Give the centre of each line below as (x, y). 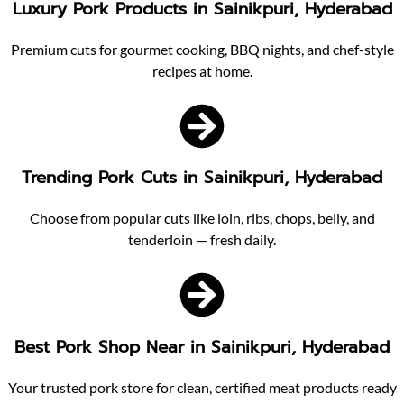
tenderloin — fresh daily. (202, 240)
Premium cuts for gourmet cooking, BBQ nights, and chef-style (202, 49)
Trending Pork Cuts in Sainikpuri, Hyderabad (202, 178)
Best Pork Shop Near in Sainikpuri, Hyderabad (202, 347)
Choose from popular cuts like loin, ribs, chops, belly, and (202, 218)
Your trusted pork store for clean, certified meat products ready (202, 387)
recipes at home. (202, 70)
